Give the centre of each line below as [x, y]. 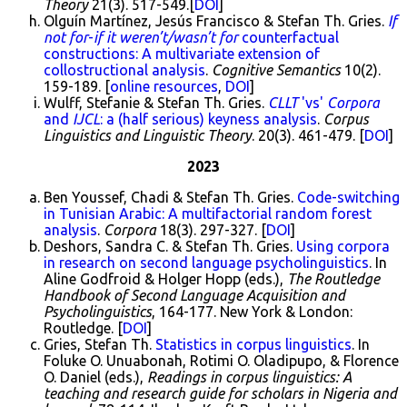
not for [66, 38]
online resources [164, 87]
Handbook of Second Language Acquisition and [194, 296]
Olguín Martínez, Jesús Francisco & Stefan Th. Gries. [216, 21]
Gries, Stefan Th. [99, 345]
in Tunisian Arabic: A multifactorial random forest [208, 214]
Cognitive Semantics [276, 70]
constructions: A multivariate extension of [182, 54]
